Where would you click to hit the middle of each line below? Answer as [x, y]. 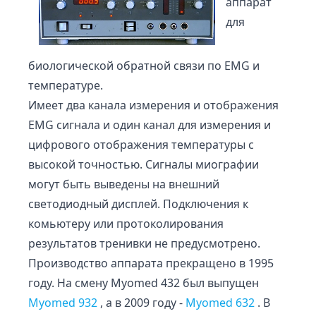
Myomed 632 [220, 302]
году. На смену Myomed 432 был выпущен [144, 282]
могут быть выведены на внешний [124, 184]
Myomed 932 [63, 302]
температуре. [66, 85]
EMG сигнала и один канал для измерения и [150, 124]
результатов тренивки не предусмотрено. [144, 243]
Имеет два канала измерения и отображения [153, 105]
